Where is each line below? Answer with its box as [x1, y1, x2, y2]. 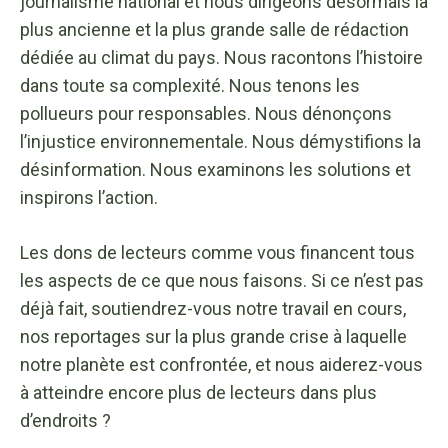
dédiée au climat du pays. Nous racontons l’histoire [20, 46, 423, 68]
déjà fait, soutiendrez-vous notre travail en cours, [20, 297, 406, 319]
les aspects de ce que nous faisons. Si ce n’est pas [20, 269, 424, 291]
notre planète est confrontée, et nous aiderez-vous [20, 353, 423, 375]
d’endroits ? [20, 409, 111, 431]
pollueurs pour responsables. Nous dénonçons [20, 102, 392, 124]
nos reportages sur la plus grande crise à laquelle [20, 325, 407, 347]
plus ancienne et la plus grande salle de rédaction [20, 18, 409, 40]
